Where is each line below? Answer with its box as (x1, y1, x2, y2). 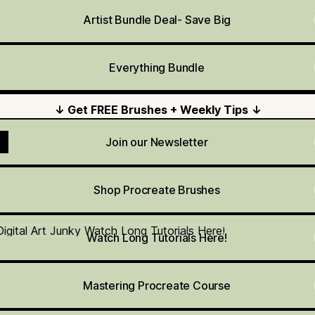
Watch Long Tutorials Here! (86, 230, 227, 245)
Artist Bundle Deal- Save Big (82, 12, 231, 27)
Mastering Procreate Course (83, 278, 231, 292)
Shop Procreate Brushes (94, 182, 220, 197)
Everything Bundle (109, 60, 205, 75)
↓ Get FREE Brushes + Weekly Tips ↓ (53, 103, 262, 117)
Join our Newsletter (105, 134, 208, 149)
